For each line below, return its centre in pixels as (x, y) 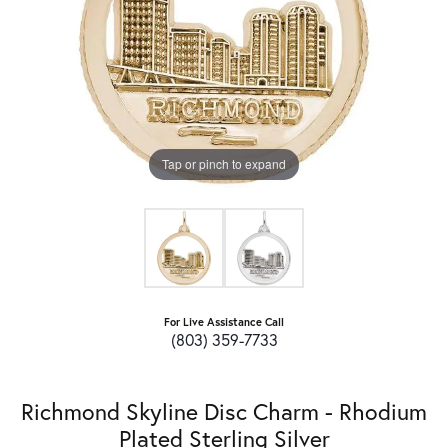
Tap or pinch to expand (224, 164)
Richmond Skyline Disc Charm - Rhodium (224, 410)
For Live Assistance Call (224, 321)
